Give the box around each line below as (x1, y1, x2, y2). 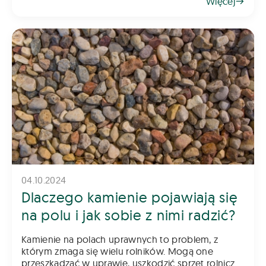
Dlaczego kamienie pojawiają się (21, 188, 238, 207)
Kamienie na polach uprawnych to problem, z (21, 233, 218, 246)
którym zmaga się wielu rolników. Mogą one (21, 245, 214, 258)
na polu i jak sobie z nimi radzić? (21, 206, 236, 224)
